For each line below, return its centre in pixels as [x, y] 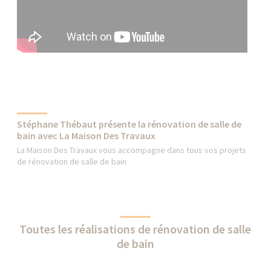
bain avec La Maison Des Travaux [87, 135]
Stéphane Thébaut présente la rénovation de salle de [129, 124]
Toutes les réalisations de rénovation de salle [135, 229]
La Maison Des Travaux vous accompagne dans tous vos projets [132, 150]
